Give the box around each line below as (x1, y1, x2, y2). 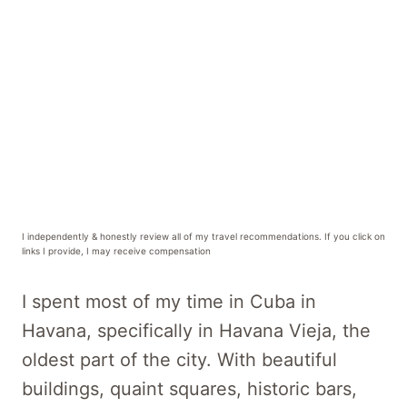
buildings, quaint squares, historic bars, (22, 377, 357, 400)
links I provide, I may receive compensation (22, 244, 211, 256)
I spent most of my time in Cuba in (22, 290, 316, 313)
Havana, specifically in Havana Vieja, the (22, 319, 371, 342)
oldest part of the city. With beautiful (22, 348, 337, 371)
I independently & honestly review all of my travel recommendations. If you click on (22, 230, 385, 242)
